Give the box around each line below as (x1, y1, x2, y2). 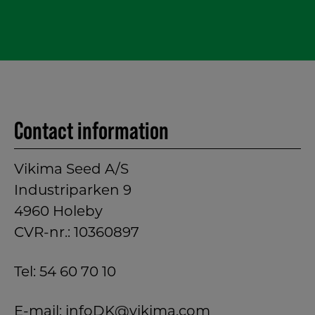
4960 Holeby (14, 205, 103, 220)
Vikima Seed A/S (14, 163, 129, 178)
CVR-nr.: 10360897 (14, 226, 139, 241)
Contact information (14, 117, 169, 145)
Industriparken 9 (14, 184, 131, 199)
